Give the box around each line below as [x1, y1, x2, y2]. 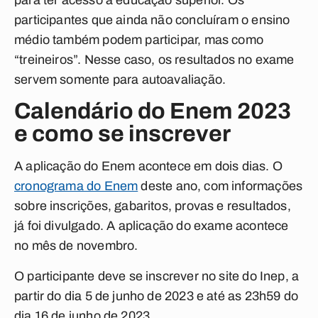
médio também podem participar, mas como [14, 33, 264, 47]
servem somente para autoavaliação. [14, 72, 226, 87]
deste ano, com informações [138, 179, 303, 193]
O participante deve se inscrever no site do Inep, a [14, 269, 300, 283]
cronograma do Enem [14, 179, 138, 193]
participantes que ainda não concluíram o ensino [14, 13, 290, 27]
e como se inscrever [14, 121, 235, 146]
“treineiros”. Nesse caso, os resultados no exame [14, 53, 295, 67]
